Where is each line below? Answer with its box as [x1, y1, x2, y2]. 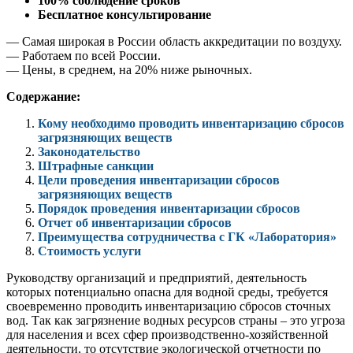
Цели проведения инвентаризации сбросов [38, 173, 280, 188]
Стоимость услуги [38, 244, 141, 258]
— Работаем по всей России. [6, 49, 161, 63]
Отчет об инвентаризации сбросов [38, 216, 232, 230]
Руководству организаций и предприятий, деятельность [6, 271, 307, 285]
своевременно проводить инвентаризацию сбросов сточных [6, 299, 331, 314]
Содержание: [6, 90, 80, 104]
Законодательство [38, 145, 140, 159]
